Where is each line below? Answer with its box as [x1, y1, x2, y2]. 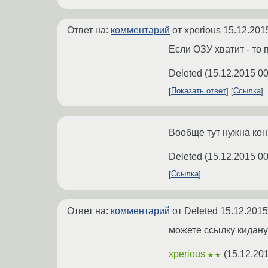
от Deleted [170, 205, 220, 216]
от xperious [170, 25, 223, 35]
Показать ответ [171, 86, 226, 96]
